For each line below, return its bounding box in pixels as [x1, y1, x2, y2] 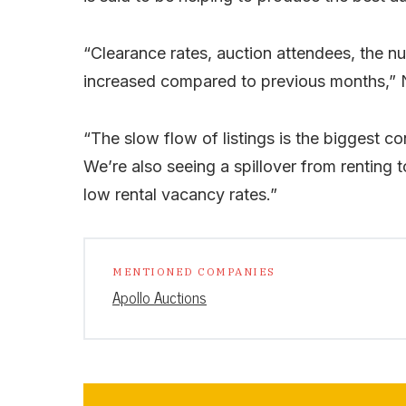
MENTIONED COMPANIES [112, 265, 275, 279]
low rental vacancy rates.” [83, 185, 277, 205]
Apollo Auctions [112, 285, 207, 311]
